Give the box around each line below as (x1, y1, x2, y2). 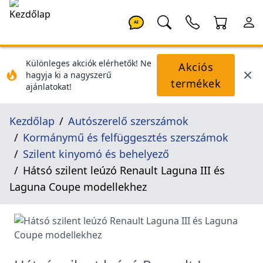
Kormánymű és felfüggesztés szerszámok (23, 130, 228, 144)
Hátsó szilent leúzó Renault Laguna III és (23, 163, 225, 177)
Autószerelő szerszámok (68, 114, 188, 128)
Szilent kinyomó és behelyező (23, 147, 169, 161)
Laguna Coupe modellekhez (9, 180, 147, 194)
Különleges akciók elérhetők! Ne (26, 58, 151, 69)
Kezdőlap (9, 114, 55, 128)
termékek (171, 76, 221, 90)
